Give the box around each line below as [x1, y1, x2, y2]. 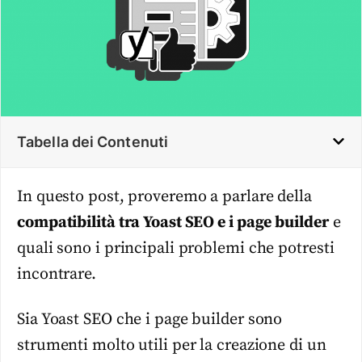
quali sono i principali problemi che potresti [17, 238, 335, 259]
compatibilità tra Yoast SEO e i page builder [17, 212, 329, 233]
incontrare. [17, 263, 96, 284]
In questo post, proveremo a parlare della [17, 186, 312, 207]
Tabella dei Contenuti [17, 133, 169, 150]
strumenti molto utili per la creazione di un [17, 335, 326, 356]
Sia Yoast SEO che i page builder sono [17, 309, 283, 330]
